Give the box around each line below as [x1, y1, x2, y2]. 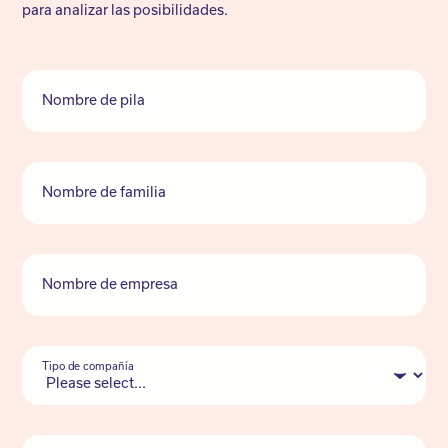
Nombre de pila [42, 91, 146, 108]
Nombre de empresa [42, 275, 179, 292]
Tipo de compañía [42, 359, 134, 372]
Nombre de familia [42, 183, 167, 200]
